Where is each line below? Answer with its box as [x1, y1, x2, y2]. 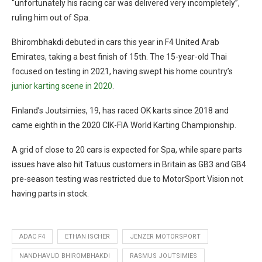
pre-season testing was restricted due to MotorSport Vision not [12, 174, 243, 184]
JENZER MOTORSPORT [130, 232, 201, 240]
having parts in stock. [12, 188, 89, 198]
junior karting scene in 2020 [12, 81, 112, 91]
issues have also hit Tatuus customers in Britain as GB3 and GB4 [12, 159, 246, 169]
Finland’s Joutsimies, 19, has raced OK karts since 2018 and [12, 105, 229, 115]
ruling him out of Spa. [12, 12, 90, 22]
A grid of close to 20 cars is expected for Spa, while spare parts [12, 144, 242, 154]
